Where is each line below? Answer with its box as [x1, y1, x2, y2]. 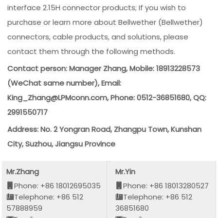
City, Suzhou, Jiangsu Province [7, 139, 116, 149]
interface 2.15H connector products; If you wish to [7, 2, 186, 13]
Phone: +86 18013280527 [123, 181, 209, 191]
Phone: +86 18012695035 [14, 181, 101, 191]
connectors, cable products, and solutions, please [7, 32, 189, 42]
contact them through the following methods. [7, 46, 176, 56]
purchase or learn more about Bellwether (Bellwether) [7, 17, 203, 27]
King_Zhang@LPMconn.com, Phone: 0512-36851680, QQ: [7, 92, 207, 103]
